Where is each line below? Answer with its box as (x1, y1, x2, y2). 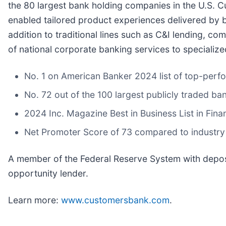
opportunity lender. (8, 167, 88, 179)
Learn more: (8, 194, 61, 205)
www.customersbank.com (61, 194, 169, 205)
